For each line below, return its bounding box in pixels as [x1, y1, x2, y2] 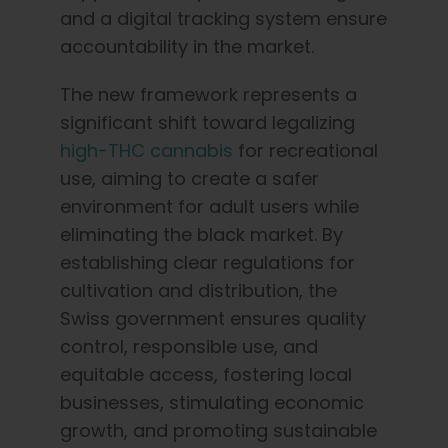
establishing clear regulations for [60, 249, 355, 275]
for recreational [233, 137, 378, 163]
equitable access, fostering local [60, 361, 352, 387]
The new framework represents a [60, 81, 357, 107]
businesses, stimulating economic [60, 389, 364, 415]
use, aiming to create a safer [60, 165, 319, 191]
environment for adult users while [60, 193, 359, 219]
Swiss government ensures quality [60, 305, 366, 331]
